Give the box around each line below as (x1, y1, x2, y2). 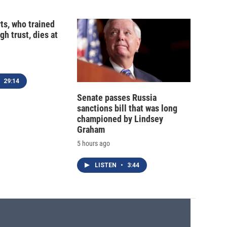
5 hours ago (77, 139, 110, 148)
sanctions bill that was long (77, 103, 177, 114)
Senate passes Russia (77, 92, 157, 103)
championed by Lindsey (77, 113, 163, 125)
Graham (77, 124, 105, 135)
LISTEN (95, 162, 118, 169)
